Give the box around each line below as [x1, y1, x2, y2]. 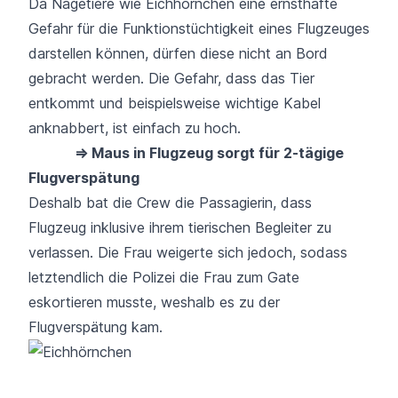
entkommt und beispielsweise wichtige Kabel [28, 93, 321, 112]
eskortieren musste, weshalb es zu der [28, 292, 280, 311]
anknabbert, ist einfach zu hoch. [28, 118, 241, 137]
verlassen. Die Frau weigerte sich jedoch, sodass [28, 243, 347, 261]
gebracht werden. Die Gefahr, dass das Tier [28, 68, 314, 87]
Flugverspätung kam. [28, 317, 163, 336]
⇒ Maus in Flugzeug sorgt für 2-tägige [75, 143, 344, 162]
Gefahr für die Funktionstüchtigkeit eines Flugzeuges [28, 19, 370, 37]
